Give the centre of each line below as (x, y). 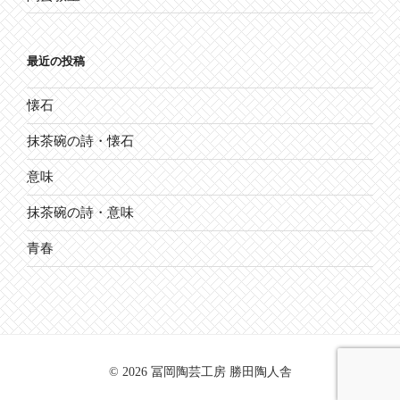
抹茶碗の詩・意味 (80, 213)
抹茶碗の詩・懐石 (80, 142)
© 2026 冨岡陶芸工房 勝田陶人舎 (200, 371)
